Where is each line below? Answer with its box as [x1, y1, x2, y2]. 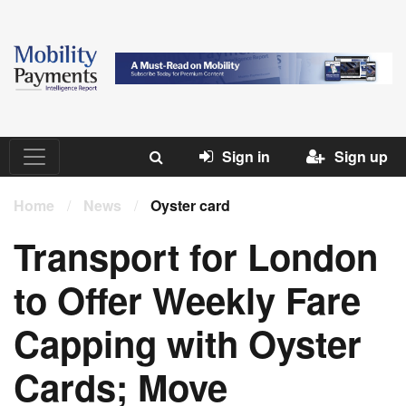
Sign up [334, 146, 388, 168]
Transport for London [14, 230, 378, 283]
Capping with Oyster [14, 317, 362, 370]
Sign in [222, 146, 270, 168]
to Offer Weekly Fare [14, 274, 361, 326]
